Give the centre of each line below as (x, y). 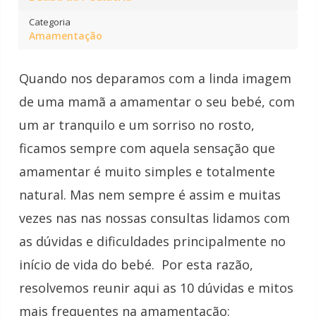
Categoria (50, 22)
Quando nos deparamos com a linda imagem (155, 78)
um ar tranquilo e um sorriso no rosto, (137, 124)
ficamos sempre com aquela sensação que (147, 148)
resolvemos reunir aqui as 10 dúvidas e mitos (156, 287)
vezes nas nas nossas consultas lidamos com (154, 218)
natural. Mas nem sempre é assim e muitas (150, 194)
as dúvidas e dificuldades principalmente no (152, 241)
